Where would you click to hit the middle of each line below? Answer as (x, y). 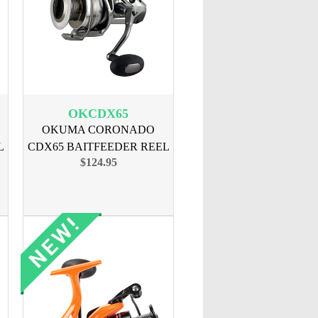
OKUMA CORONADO (98, 130)
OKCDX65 (98, 114)
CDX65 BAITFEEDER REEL (98, 147)
